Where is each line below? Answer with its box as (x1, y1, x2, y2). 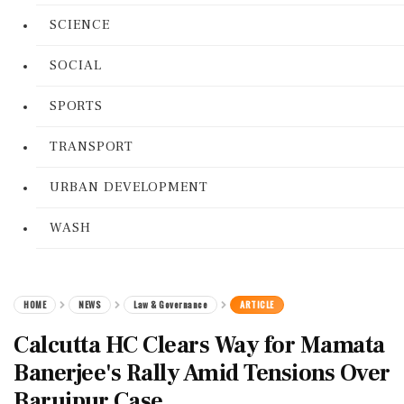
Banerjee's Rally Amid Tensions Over (14, 358, 390, 389)
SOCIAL (50, 57, 102, 74)
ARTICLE (240, 298, 274, 311)
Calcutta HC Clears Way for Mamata (14, 330, 385, 361)
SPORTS (50, 97, 103, 115)
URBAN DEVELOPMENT (50, 179, 208, 196)
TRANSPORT (50, 138, 133, 155)
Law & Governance (133, 298, 207, 311)
